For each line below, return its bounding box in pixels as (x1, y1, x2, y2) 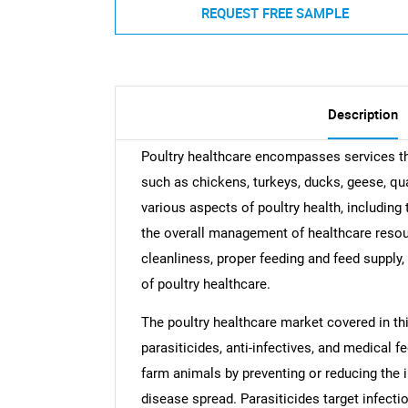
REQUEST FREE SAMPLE (200, 3, 349, 22)
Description (327, 105, 398, 124)
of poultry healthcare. (140, 276, 270, 293)
